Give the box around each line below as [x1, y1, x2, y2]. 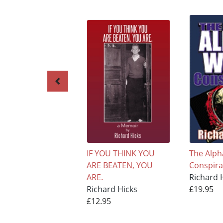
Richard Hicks [86, 183, 137, 195]
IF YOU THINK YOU [86, 147, 155, 159]
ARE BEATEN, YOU [86, 159, 153, 171]
